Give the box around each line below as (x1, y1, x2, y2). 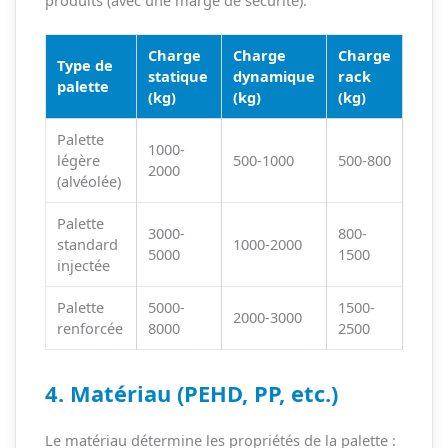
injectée (56, 255, 110, 276)
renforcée (56, 318, 123, 339)
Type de (56, 55, 113, 76)
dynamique (232, 66, 315, 87)
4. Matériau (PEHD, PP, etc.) (44, 379, 338, 409)
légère (56, 150, 100, 171)
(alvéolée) (56, 171, 121, 192)
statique (147, 66, 208, 87)
